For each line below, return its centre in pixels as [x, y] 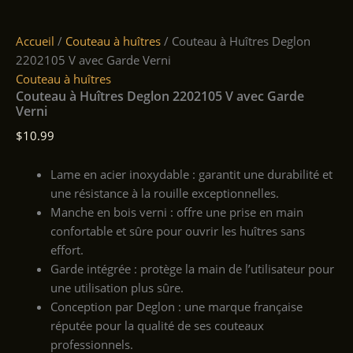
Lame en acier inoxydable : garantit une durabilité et [191, 175]
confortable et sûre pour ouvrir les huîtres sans [177, 231]
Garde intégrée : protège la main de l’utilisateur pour [192, 269]
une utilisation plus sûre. [117, 288]
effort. [67, 250]
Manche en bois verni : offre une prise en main [176, 212]
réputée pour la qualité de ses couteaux [157, 326]
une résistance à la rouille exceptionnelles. [164, 193]
